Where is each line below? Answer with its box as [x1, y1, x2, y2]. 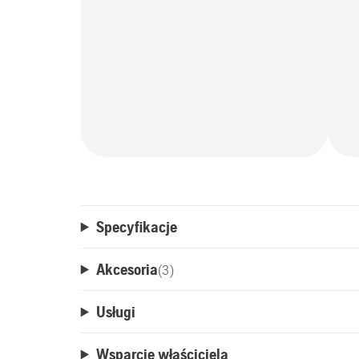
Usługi [95, 302, 135, 321]
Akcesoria [95, 260, 158, 279]
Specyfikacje [95, 217, 177, 236]
